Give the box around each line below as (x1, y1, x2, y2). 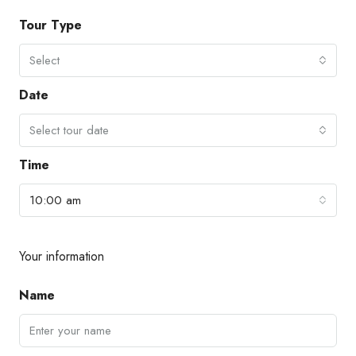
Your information (19, 246, 104, 265)
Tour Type (19, 15, 82, 34)
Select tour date (29, 121, 109, 139)
